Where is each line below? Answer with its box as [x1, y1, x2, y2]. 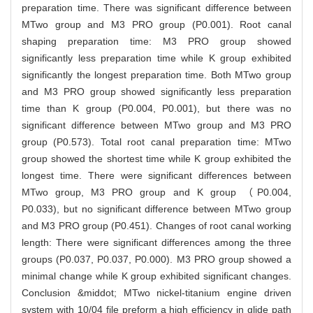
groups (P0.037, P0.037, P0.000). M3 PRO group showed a [22, 253, 291, 265]
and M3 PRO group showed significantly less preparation [22, 85, 291, 97]
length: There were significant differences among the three [22, 236, 291, 248]
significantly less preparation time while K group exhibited [22, 52, 291, 64]
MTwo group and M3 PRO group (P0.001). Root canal [22, 18, 291, 30]
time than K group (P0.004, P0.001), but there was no [22, 102, 291, 114]
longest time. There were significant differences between [22, 169, 291, 181]
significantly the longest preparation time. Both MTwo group [22, 68, 291, 80]
